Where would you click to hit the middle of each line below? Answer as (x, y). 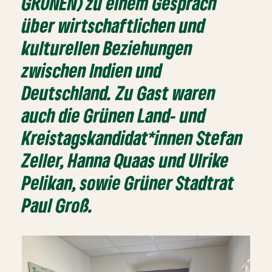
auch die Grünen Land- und (114, 115)
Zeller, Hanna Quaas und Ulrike (126, 160)
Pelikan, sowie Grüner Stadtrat (128, 182)
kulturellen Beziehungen (107, 47)
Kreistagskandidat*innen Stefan (133, 137)
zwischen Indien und (92, 70)
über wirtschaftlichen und (114, 25)
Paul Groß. (58, 205)
